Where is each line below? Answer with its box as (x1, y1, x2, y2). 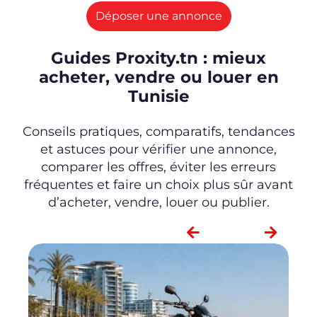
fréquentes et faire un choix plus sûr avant (24, 177, 293, 193)
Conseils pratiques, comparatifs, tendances (22, 124, 295, 140)
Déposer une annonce (95, 9, 222, 23)
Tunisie (127, 86, 190, 107)
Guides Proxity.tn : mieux (51, 48, 266, 69)
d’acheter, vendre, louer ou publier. (47, 195, 270, 211)
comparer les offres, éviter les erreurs (41, 159, 276, 175)
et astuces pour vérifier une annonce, (40, 142, 277, 158)
